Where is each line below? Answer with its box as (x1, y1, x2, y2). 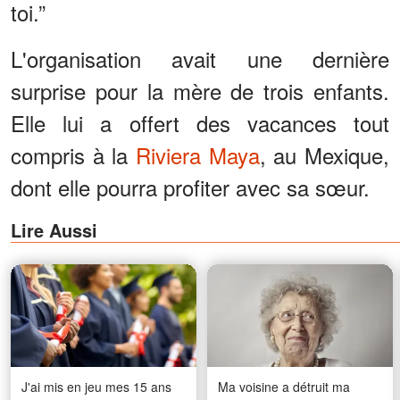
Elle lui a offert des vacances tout (11, 106, 389, 138)
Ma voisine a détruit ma (218, 378, 350, 396)
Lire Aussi (11, 216, 97, 243)
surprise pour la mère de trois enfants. (11, 74, 389, 106)
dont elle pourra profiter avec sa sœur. (11, 171, 370, 203)
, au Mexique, (259, 138, 390, 171)
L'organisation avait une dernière (11, 42, 389, 74)
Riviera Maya (136, 138, 260, 171)
